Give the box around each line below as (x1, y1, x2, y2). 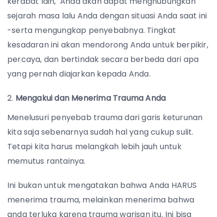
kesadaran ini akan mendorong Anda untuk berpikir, (7, 39, 208, 51)
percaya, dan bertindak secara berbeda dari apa (7, 54, 199, 65)
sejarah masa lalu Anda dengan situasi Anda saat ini (7, 10, 207, 22)
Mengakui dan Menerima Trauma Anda (15, 93, 166, 104)
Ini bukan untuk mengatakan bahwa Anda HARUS (7, 180, 197, 191)
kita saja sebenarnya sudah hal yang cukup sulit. (7, 126, 194, 138)
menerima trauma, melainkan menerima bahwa (7, 194, 195, 206)
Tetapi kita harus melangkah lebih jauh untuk (7, 141, 182, 153)
